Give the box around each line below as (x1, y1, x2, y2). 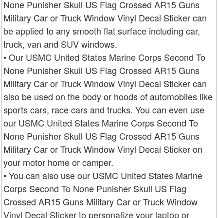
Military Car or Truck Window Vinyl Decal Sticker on (3, 142, 202, 155)
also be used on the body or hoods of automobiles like (3, 90, 213, 103)
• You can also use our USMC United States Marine (3, 168, 202, 182)
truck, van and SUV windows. (3, 37, 117, 50)
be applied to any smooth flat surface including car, (3, 24, 200, 37)
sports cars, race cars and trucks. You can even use (3, 103, 204, 116)
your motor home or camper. (3, 155, 113, 168)
